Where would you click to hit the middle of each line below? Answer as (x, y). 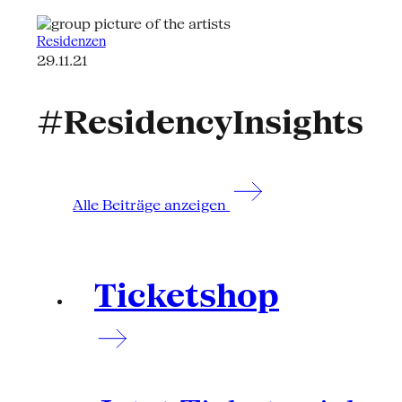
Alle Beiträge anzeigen (152, 205)
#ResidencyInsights (200, 122)
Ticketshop (187, 295)
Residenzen (71, 40)
